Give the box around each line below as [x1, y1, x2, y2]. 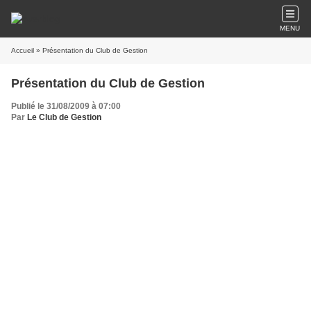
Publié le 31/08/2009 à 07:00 [11, 101, 121, 111]
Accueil [11, 47, 34, 54]
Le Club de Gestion [27, 112, 101, 122]
